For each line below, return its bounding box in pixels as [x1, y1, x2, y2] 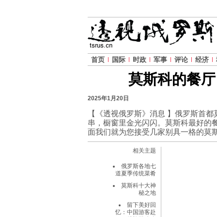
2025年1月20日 [88, 95, 129, 102]
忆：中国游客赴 [115, 209, 156, 216]
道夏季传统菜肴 [115, 170, 156, 177]
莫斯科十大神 [121, 182, 156, 189]
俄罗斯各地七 [121, 163, 156, 170]
